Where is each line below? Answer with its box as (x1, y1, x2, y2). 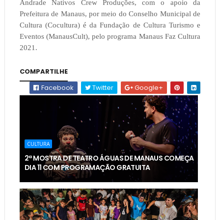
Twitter (91, 82, 114, 92)
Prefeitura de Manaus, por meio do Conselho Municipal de (19, 9, 201, 18)
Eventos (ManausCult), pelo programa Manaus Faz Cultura (19, 32, 201, 40)
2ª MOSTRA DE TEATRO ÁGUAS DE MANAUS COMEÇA (24, 153, 194, 163)
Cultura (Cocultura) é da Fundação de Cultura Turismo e (19, 21, 201, 29)
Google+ (133, 82, 164, 92)
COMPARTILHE (19, 66, 68, 76)
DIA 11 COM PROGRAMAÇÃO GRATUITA (24, 162, 150, 172)
